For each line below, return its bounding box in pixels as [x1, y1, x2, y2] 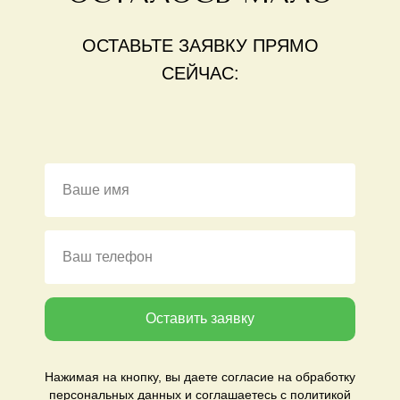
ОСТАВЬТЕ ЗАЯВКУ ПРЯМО [81, 35, 319, 55]
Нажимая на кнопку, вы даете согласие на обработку [45, 370, 355, 385]
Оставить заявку [146, 311, 254, 327]
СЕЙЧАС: [161, 62, 239, 83]
